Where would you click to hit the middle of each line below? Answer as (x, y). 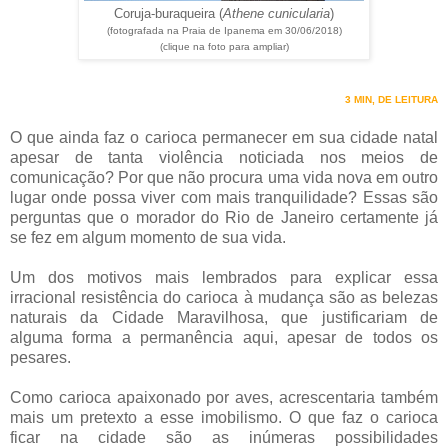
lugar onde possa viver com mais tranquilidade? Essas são (224, 198)
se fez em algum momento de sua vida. (148, 238)
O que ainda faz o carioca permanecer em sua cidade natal (224, 138)
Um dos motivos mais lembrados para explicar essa (224, 278)
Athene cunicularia (276, 14)
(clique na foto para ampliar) (224, 47)
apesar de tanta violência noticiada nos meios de (224, 158)
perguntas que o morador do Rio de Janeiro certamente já (224, 218)
